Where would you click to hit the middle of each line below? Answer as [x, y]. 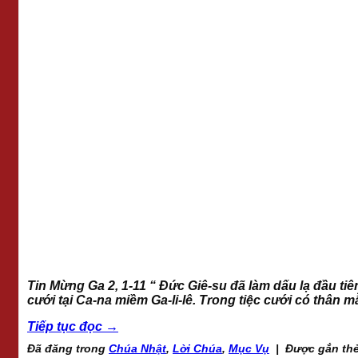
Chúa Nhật [137, 349]
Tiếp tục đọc [66, 327]
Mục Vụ [249, 349]
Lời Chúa [197, 349]
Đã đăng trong [68, 349]
